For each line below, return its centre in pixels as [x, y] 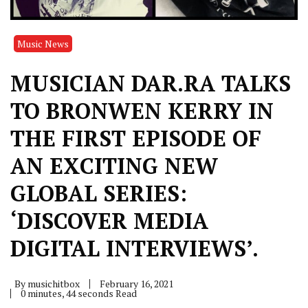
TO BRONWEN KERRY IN [142, 111]
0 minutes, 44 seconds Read [79, 294]
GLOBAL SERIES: [99, 194]
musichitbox [54, 284]
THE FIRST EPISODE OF [136, 139]
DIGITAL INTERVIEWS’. [134, 249]
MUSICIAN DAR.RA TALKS [151, 84]
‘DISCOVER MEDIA [109, 221]
